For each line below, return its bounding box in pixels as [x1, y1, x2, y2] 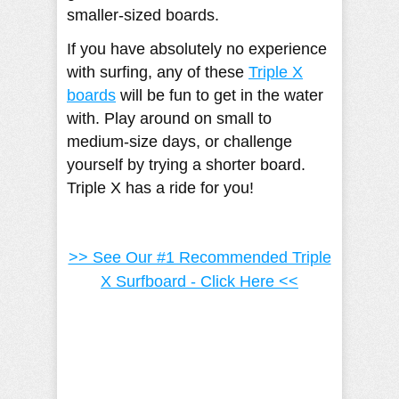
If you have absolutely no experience [67, 39, 327, 58]
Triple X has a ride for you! [67, 178, 254, 197]
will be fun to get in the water [116, 85, 323, 104]
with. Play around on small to [67, 109, 272, 127]
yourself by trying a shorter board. [67, 155, 305, 174]
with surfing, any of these [67, 62, 248, 81]
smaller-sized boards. [67, 5, 219, 24]
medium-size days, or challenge [67, 132, 292, 151]
